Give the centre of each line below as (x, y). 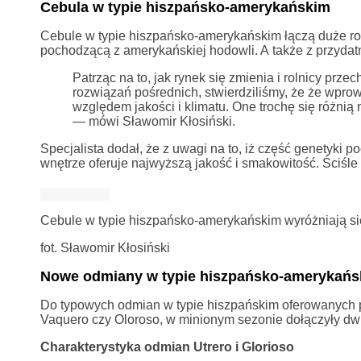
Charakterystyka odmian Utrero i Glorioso (167, 346)
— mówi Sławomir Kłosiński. (154, 121)
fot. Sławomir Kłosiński (105, 247)
